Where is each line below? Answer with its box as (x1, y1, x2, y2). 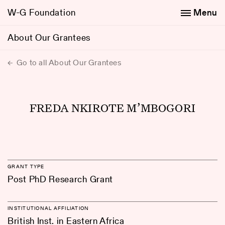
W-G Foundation (8, 6, 76, 19)
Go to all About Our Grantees (15, 57, 122, 68)
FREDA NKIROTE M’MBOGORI (30, 100, 195, 115)
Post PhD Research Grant (8, 173, 114, 185)
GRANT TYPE (8, 163, 45, 170)
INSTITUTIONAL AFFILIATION (8, 204, 89, 211)
